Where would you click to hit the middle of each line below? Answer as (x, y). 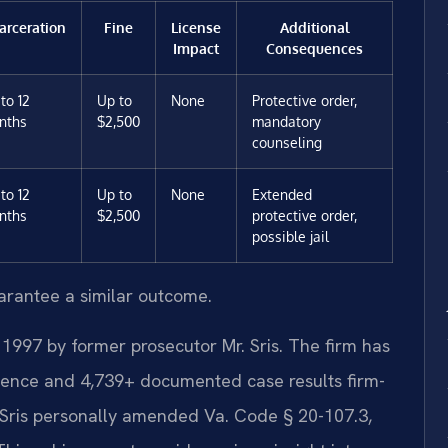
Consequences (314, 48)
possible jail (290, 236)
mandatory (286, 121)
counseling (287, 142)
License (196, 27)
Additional (314, 27)
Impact (196, 48)
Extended (282, 194)
